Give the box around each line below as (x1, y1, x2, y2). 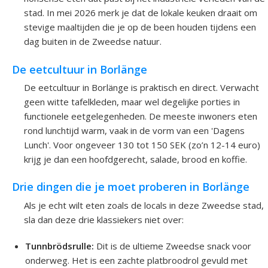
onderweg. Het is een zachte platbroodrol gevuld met (25, 254, 248, 266)
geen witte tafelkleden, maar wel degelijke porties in (24, 95, 240, 108)
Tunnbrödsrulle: (25, 239, 95, 252)
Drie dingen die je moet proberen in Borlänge (12, 179, 249, 194)
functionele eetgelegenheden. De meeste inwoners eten (24, 109, 257, 122)
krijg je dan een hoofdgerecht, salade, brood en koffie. (24, 153, 247, 165)
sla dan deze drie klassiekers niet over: (24, 213, 184, 226)
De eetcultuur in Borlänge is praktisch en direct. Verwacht (24, 81, 259, 93)
